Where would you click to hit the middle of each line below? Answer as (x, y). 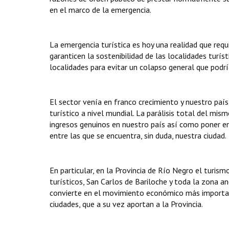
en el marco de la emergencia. (100, 10)
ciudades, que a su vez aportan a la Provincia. (126, 204)
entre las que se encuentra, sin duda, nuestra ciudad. (138, 135)
